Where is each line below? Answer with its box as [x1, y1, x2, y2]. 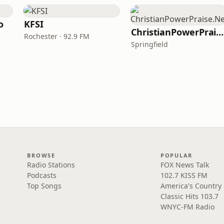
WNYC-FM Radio [160, 202, 214, 211]
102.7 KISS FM [160, 170, 207, 180]
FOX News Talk [160, 160, 209, 169]
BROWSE [27, 151, 55, 159]
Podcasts [27, 170, 57, 180]
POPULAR [160, 151, 193, 159]
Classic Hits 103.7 [160, 191, 218, 201]
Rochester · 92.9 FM [24, 31, 89, 41]
